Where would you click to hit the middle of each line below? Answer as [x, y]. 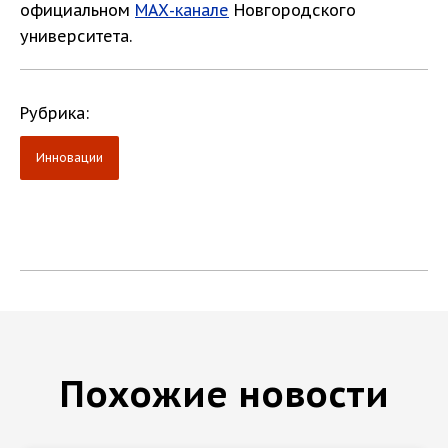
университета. [76, 36]
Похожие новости [224, 394]
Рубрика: [54, 113]
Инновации [69, 158]
